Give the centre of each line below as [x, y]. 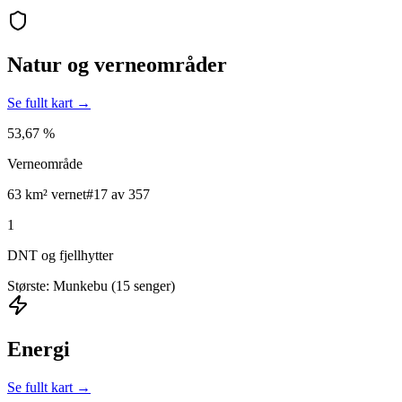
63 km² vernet [47, 195]
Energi [39, 350]
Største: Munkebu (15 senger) [91, 286]
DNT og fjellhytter [60, 256]
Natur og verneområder [117, 65]
